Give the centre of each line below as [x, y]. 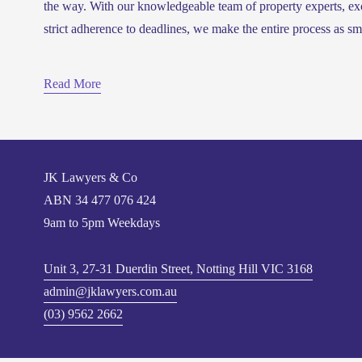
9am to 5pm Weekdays [101, 222]
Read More [72, 83]
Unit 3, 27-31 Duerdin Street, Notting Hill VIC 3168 [178, 268]
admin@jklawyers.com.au [110, 291]
